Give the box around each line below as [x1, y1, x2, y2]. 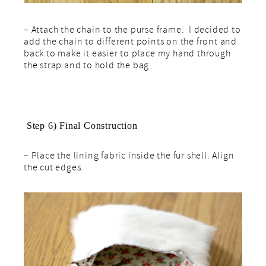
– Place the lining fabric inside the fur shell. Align [24, 150, 235, 164]
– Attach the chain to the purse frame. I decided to [24, 24, 241, 39]
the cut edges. [24, 161, 84, 176]
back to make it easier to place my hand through [24, 47, 231, 62]
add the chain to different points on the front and [24, 36, 237, 50]
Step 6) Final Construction [24, 121, 138, 131]
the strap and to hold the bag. [24, 59, 153, 74]
